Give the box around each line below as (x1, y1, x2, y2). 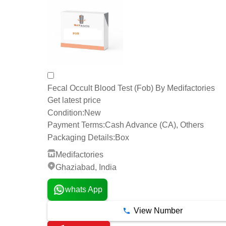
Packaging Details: (47, 133, 115, 142)
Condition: (47, 108, 84, 117)
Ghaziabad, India (55, 162, 117, 172)
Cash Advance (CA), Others (105, 121, 204, 130)
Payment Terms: (47, 121, 105, 130)
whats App (65, 185, 102, 194)
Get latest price (47, 95, 101, 104)
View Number (133, 206, 183, 215)
